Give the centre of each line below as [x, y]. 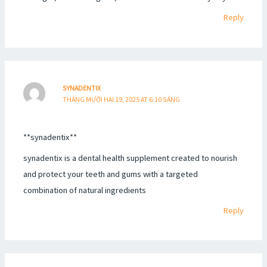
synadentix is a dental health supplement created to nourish [131, 158]
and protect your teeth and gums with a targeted [111, 174]
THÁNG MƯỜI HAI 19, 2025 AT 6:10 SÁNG [122, 100]
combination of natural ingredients [85, 190]
